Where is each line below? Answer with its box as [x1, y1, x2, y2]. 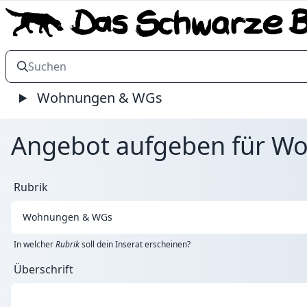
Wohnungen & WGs [34, 88, 163, 107]
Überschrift [14, 262, 73, 277]
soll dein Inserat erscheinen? [79, 238, 191, 250]
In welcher [14, 238, 56, 250]
